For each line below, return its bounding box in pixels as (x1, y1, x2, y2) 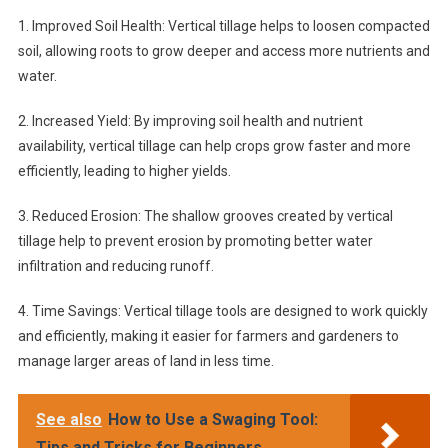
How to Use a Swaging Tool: (107, 410, 318, 430)
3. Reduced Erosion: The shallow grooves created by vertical (17, 208, 393, 225)
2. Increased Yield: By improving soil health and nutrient (17, 113, 363, 130)
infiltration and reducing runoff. (17, 258, 214, 275)
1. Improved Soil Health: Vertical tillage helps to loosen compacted (17, 18, 430, 35)
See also (35, 410, 102, 430)
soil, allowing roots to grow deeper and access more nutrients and (17, 43, 430, 60)
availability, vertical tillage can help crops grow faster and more (17, 138, 411, 155)
